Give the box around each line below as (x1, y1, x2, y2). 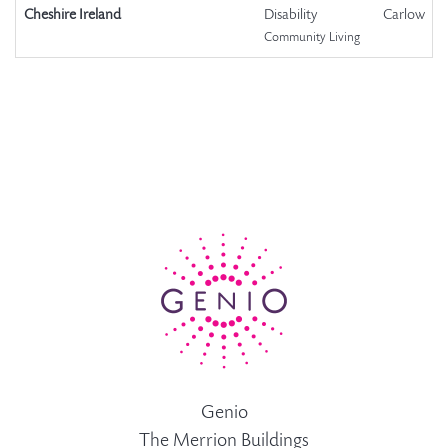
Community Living (264, 32, 360, 46)
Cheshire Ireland (24, 8, 121, 24)
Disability (264, 8, 317, 24)
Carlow (383, 8, 425, 24)
